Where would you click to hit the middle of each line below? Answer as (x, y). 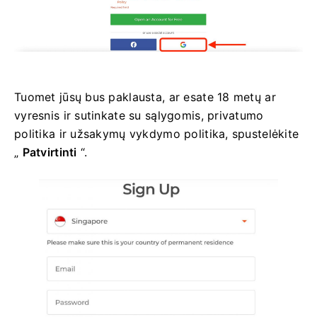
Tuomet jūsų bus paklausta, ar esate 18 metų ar (145, 97)
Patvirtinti (50, 152)
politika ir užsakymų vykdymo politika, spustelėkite (157, 134)
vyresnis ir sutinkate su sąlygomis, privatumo (139, 116)
